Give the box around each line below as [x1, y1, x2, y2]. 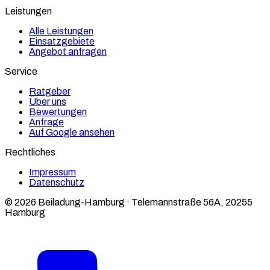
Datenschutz [29, 177, 84, 187]
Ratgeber [29, 86, 71, 96]
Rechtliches [5, 146, 55, 157]
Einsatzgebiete [29, 36, 95, 46]
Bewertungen [29, 106, 87, 117]
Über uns [29, 96, 66, 107]
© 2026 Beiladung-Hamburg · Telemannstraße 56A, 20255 [5, 196, 253, 207]
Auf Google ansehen [29, 127, 115, 137]
